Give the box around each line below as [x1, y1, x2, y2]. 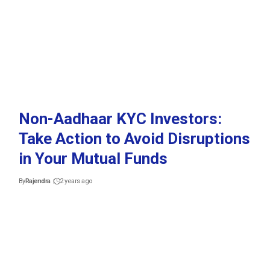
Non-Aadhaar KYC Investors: [18, 109, 222, 128]
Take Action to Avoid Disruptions [18, 129, 250, 148]
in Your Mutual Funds [18, 149, 168, 168]
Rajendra [25, 177, 51, 185]
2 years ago [60, 177, 93, 185]
